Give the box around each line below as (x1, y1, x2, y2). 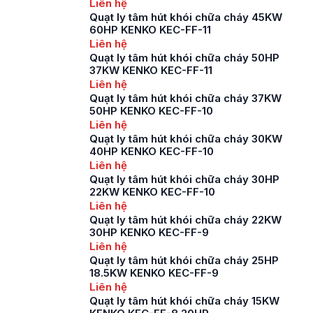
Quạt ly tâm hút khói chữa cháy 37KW (89, 92, 282, 105)
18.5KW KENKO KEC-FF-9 (89, 266, 219, 279)
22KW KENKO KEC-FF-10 (89, 185, 215, 198)
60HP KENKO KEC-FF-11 (89, 23, 211, 36)
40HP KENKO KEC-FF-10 (89, 145, 214, 158)
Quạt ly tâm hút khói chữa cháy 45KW (89, 10, 282, 24)
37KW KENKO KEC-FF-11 (89, 64, 212, 77)
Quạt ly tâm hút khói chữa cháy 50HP (89, 51, 279, 64)
